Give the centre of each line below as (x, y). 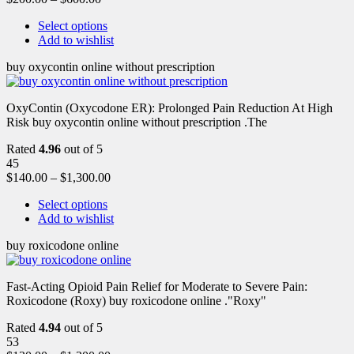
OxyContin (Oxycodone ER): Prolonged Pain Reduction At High (169, 107)
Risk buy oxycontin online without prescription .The (137, 122)
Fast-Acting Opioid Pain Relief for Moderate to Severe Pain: (157, 286)
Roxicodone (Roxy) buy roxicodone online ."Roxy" (136, 300)
